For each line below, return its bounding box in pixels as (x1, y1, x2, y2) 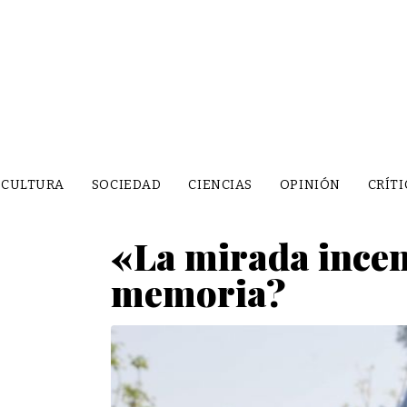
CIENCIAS (188, 176, 253, 193)
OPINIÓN (279, 176, 341, 193)
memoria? (111, 267, 286, 316)
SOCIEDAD (91, 176, 162, 193)
